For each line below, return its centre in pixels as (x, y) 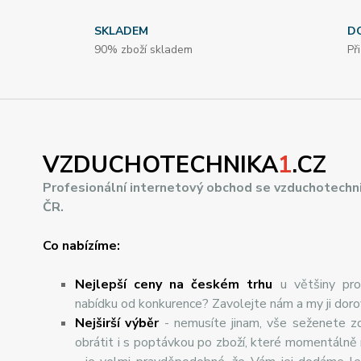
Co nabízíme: (81, 245)
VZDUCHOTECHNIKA (160, 164)
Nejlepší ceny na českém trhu (174, 284)
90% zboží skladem (143, 49)
